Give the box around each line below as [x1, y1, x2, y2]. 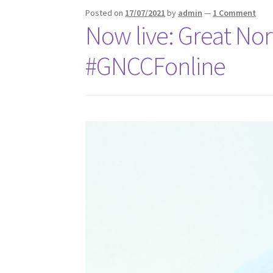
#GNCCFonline [85, 50, 226, 82]
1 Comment [213, 7, 257, 19]
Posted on [85, 7, 126, 19]
